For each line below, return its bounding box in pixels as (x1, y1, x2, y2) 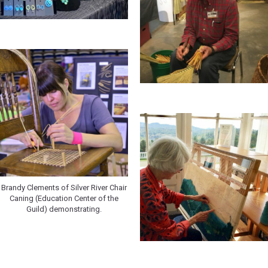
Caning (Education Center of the (10, 194, 118, 203)
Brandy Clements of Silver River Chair (1, 183, 127, 193)
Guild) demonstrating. (26, 205, 102, 214)
